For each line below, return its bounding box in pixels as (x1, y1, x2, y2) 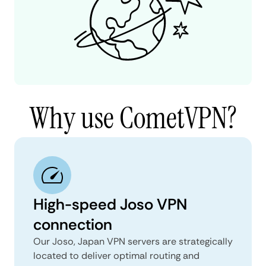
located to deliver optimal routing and (33, 249, 199, 262)
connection (33, 214, 112, 235)
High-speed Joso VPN (33, 194, 187, 214)
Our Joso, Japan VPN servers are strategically (33, 235, 233, 248)
